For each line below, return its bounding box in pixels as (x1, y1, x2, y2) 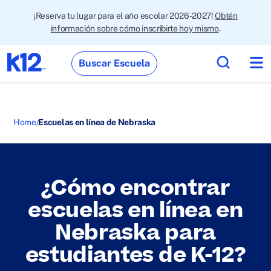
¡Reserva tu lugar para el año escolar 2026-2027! (33, 11, 215, 21)
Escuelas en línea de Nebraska (38, 117, 156, 127)
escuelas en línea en (28, 195, 243, 226)
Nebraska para (55, 218, 216, 248)
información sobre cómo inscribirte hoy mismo (50, 24, 219, 33)
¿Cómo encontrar (41, 173, 230, 203)
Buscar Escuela (79, 57, 150, 69)
